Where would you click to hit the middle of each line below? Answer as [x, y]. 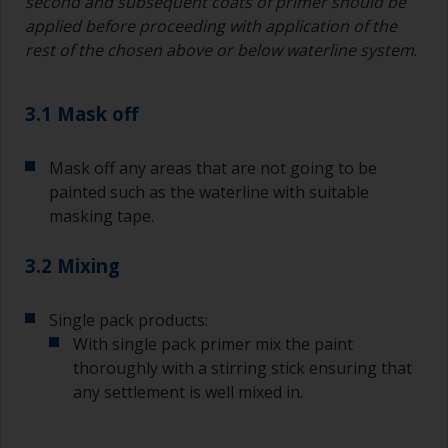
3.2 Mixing [72, 266]
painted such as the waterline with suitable [209, 192]
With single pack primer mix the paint [213, 344]
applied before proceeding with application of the [211, 26]
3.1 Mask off [81, 114]
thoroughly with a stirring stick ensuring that [242, 368]
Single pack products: [128, 320]
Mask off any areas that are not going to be [213, 168]
